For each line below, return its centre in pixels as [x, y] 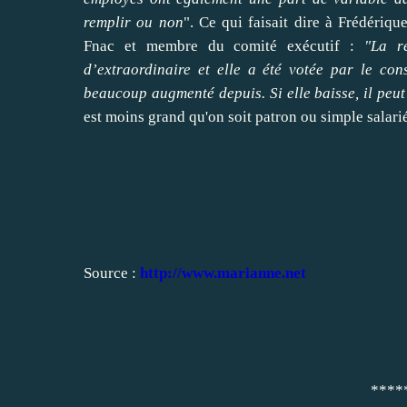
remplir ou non [134, 22]
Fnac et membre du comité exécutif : [224, 45]
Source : [112, 273]
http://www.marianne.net [223, 273]
